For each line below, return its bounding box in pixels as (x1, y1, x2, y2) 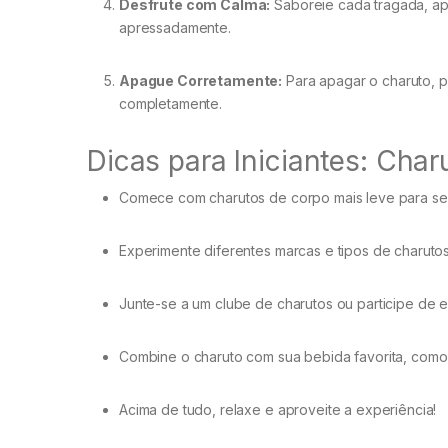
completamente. (119, 95, 223, 113)
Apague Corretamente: (119, 72, 283, 90)
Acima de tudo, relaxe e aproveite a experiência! (119, 401, 437, 419)
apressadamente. (119, 19, 231, 37)
